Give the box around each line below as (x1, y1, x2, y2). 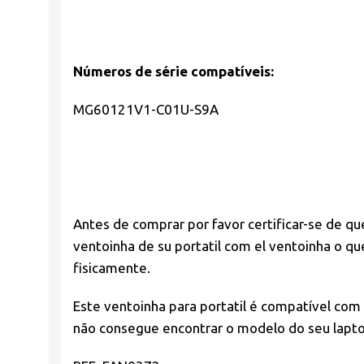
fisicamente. (73, 259, 150, 275)
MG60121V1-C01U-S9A (73, 101, 219, 117)
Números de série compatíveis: (73, 63, 274, 79)
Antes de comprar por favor (73, 215, 248, 232)
